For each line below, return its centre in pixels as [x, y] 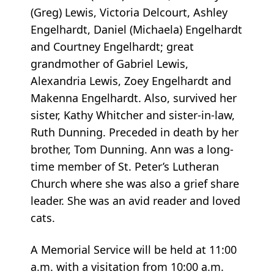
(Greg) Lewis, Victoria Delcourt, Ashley [129, 12]
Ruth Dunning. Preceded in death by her [135, 132]
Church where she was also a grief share [135, 183]
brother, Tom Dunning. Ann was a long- [132, 149]
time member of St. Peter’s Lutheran [125, 166]
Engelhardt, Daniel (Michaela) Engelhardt [136, 29]
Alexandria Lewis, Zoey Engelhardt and [131, 80]
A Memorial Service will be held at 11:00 [134, 249]
